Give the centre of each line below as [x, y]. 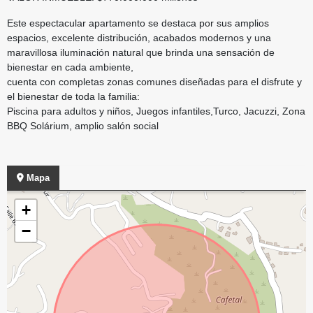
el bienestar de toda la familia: [73, 96]
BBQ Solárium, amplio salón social [83, 125]
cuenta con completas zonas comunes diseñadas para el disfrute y [154, 81]
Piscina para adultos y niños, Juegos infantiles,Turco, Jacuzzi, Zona [156, 111]
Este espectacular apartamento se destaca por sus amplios [138, 23]
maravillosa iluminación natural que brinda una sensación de [141, 52]
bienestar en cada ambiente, [70, 67]
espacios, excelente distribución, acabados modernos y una [139, 37]
